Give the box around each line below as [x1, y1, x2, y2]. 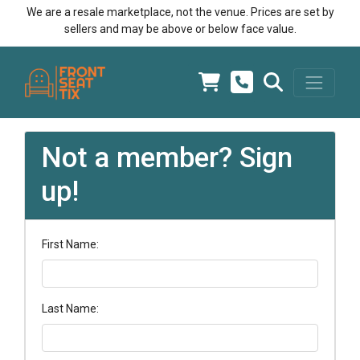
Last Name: [42, 302, 99, 316]
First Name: [42, 238, 99, 252]
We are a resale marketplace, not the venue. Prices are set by [26, 6, 334, 18]
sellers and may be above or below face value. [63, 22, 297, 35]
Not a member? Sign [41, 141, 292, 175]
